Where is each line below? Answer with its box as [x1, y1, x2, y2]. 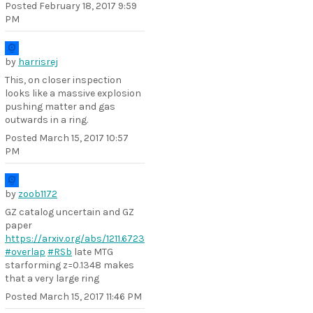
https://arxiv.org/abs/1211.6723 [5, 233, 145, 245]
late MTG [72, 246, 113, 258]
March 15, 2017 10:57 [39, 132, 129, 144]
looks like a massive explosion [5, 87, 141, 99]
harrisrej [18, 56, 58, 68]
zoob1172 [18, 188, 57, 200]
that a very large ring [5, 272, 99, 284]
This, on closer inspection [5, 74, 122, 86]
